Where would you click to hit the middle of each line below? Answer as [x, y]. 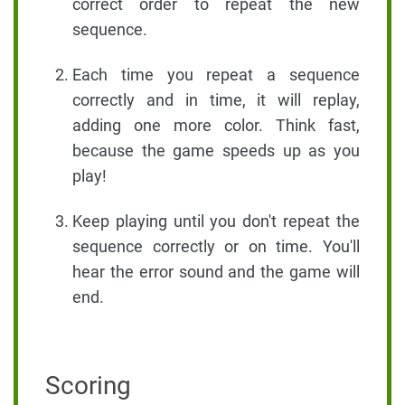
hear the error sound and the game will [216, 272]
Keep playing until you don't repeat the [216, 221]
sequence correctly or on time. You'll [216, 247]
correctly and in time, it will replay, [216, 100]
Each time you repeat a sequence [216, 75]
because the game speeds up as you [216, 151]
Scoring [88, 386]
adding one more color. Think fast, [216, 126]
